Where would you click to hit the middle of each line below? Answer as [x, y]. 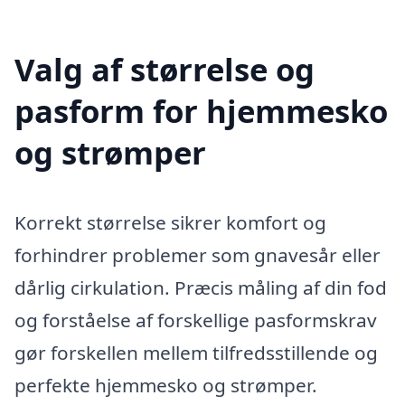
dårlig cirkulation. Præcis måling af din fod [201, 288]
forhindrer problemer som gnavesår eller [198, 255]
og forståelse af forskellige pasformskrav [196, 320]
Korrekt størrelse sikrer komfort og [170, 223]
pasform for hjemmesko [201, 110]
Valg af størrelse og [165, 69]
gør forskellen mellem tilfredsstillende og [196, 353]
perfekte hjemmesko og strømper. [166, 386]
